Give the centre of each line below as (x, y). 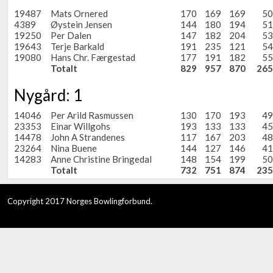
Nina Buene (74, 148)
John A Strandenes (88, 137)
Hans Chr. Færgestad (93, 57)
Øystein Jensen (81, 24)
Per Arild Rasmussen (92, 115)
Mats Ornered (79, 13)
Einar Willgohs (80, 126)
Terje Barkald (77, 46)
